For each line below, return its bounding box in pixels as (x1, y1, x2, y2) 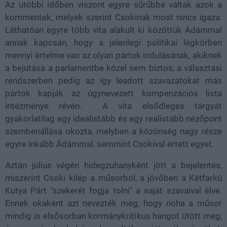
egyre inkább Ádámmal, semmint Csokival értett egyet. (5, 139, 214, 149)
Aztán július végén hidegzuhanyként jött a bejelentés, (5, 160, 222, 171)
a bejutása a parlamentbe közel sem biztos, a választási (5, 63, 222, 73)
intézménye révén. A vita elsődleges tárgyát (5, 101, 222, 111)
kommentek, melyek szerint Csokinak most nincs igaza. (5, 12, 222, 23)
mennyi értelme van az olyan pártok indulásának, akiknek (5, 50, 222, 61)
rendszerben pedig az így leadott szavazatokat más (5, 75, 222, 86)
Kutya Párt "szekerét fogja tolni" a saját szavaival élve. (5, 185, 222, 196)
